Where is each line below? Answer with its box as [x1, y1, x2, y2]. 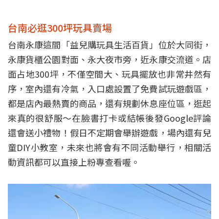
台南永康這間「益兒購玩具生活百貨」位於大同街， [8, 38, 211, 51]
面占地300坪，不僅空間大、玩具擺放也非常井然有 [8, 67, 211, 80]
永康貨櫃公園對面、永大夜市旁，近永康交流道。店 [8, 53, 211, 66]
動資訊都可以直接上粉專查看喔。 [8, 155, 140, 168]
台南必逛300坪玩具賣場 [8, 21, 112, 35]
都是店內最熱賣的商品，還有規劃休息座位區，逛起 [8, 97, 211, 109]
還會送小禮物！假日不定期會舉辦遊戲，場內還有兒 [8, 126, 211, 139]
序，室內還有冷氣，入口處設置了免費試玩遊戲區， [8, 82, 211, 95]
